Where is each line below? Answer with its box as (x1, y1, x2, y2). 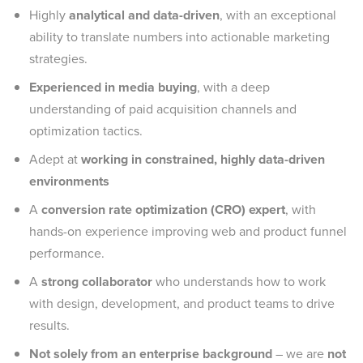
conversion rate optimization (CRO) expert (41, 200, 285, 219)
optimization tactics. (29, 122, 143, 140)
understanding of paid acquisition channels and (29, 100, 297, 118)
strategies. (29, 49, 88, 68)
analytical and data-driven (69, 6, 220, 24)
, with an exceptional (220, 6, 336, 24)
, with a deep (197, 78, 270, 96)
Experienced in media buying (29, 78, 197, 96)
